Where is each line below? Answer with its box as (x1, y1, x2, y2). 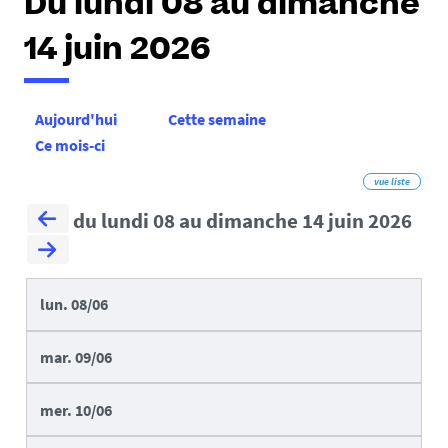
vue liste (374, 175, 410, 189)
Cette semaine (168, 109, 266, 130)
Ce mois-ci (35, 135, 105, 156)
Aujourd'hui (35, 109, 117, 130)
